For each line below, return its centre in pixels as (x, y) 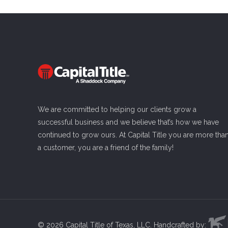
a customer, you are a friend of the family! (106, 148)
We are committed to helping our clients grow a (117, 110)
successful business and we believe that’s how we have (128, 122)
